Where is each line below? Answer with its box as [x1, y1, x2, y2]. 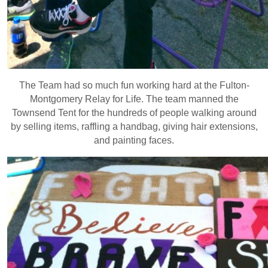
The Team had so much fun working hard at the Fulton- [19, 80, 249, 90]
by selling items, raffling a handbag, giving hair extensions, [10, 121, 258, 132]
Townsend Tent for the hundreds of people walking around [11, 107, 257, 118]
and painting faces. [94, 135, 174, 145]
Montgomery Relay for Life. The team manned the [29, 93, 239, 104]
